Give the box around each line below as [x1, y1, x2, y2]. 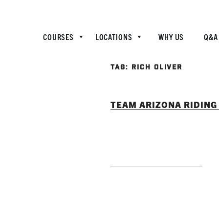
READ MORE [130, 148, 182, 160]
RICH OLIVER [131, 63, 183, 73]
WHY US [158, 32, 184, 42]
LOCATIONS [95, 32, 132, 42]
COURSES [43, 32, 74, 42]
